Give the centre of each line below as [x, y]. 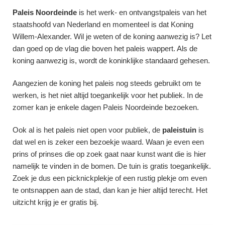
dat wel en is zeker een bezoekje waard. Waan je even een [108, 142]
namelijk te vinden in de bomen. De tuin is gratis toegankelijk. [112, 166]
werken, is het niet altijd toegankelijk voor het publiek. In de [108, 95]
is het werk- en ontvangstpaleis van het [142, 12]
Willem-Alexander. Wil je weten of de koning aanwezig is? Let [112, 36]
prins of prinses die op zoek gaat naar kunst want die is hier [109, 154]
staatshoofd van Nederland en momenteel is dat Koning [103, 24]
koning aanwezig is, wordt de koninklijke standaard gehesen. [111, 60]
